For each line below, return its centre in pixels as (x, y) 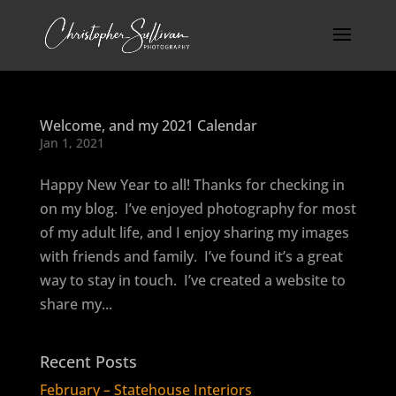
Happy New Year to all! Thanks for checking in (192, 185)
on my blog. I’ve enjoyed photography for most (198, 209)
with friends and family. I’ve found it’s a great (191, 256)
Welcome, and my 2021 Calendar (148, 126)
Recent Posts (88, 362)
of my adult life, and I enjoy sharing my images (194, 232)
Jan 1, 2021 (72, 143)
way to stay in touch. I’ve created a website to (192, 280)
